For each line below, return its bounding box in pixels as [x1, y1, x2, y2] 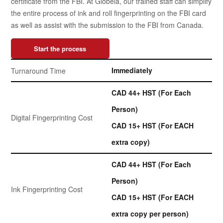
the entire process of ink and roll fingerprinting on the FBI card [11, 8, 207, 18]
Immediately [111, 65, 152, 75]
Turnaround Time [11, 65, 66, 76]
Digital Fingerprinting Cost [11, 112, 93, 122]
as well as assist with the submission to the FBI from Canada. [11, 20, 204, 30]
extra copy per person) [111, 209, 189, 219]
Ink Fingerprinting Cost [11, 184, 83, 194]
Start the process [34, 44, 87, 53]
